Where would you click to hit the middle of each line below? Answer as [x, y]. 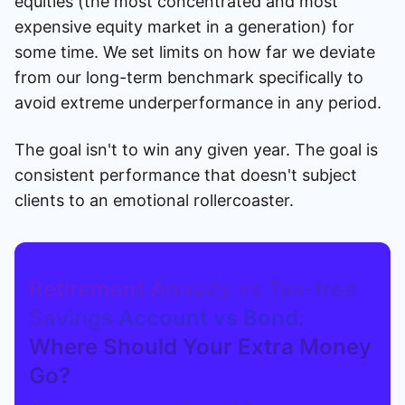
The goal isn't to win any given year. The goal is [196, 149]
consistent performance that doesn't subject [186, 174]
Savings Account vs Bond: [167, 317]
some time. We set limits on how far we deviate [195, 52]
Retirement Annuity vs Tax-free [193, 288]
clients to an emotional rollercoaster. [154, 200]
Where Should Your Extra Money [200, 346]
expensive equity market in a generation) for [184, 26]
